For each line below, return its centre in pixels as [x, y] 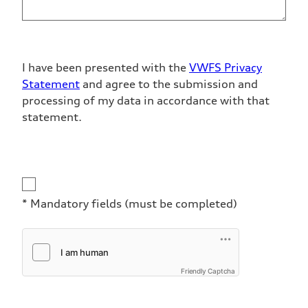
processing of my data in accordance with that [146, 100]
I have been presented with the [106, 67]
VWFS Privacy [225, 67]
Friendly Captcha [208, 271]
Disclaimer [43, 184]
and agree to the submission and [169, 84]
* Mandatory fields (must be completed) [130, 203]
